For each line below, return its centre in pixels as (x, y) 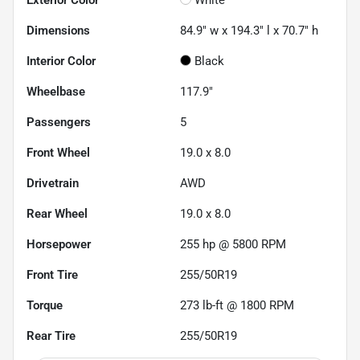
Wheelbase (56, 91)
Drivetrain (53, 183)
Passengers (59, 122)
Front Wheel (58, 152)
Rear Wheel (57, 213)
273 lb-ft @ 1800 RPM (237, 305)
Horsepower (59, 244)
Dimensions (58, 30)
